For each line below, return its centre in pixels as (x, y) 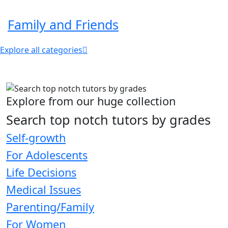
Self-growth (36, 138)
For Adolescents (47, 155)
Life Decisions (41, 173)
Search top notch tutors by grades (108, 120)
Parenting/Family (50, 207)
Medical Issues (44, 190)
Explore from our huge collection (91, 101)
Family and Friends (63, 25)
